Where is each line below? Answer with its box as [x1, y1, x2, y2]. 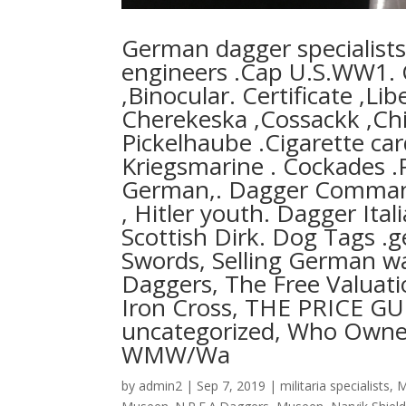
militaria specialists [280, 376, 391, 394]
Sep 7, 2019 [197, 376, 266, 394]
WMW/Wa [121, 337, 231, 371]
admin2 [139, 376, 183, 394]
